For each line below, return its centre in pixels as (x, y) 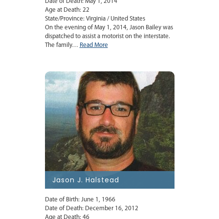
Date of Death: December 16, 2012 (91, 209)
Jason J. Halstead (86, 180)
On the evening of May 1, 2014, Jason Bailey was (109, 28)
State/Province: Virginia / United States (95, 19)
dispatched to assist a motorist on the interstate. (107, 37)
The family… (62, 45)
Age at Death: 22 (67, 10)
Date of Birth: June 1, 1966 (80, 200)
